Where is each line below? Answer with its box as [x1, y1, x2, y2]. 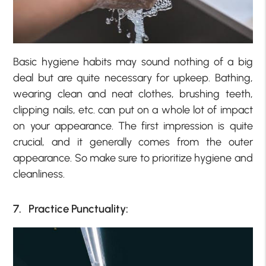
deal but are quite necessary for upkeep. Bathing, [13, 71, 253, 85]
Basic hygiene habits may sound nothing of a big [13, 55, 253, 69]
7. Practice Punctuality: [13, 201, 129, 216]
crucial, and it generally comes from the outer [13, 135, 253, 149]
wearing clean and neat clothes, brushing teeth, [13, 87, 253, 101]
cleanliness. [13, 167, 65, 181]
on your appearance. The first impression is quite [13, 119, 253, 133]
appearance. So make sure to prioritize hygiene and [13, 151, 253, 165]
